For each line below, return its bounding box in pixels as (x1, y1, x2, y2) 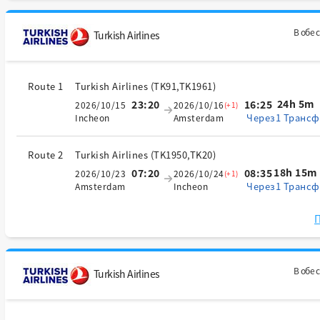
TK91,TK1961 (154, 79, 213, 93)
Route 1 (28, 79, 64, 93)
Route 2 (28, 148, 64, 161)
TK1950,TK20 (154, 148, 213, 161)
